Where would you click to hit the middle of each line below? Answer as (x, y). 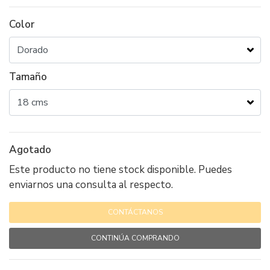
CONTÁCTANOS (135, 212)
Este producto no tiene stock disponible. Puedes (121, 169)
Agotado (30, 149)
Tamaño (28, 77)
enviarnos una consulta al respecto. (91, 184)
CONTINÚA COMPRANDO (135, 238)
